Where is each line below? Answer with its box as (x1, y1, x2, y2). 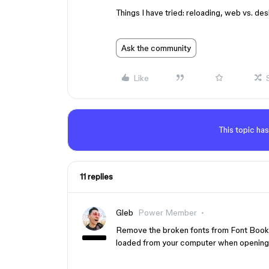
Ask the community (121, 43, 191, 53)
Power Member (138, 208, 197, 217)
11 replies (80, 172, 113, 181)
